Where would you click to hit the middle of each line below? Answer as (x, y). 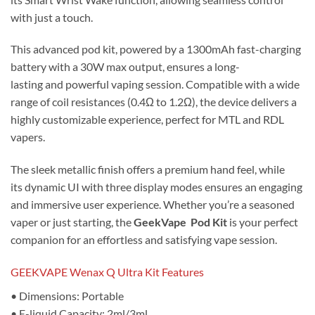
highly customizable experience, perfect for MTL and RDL (147, 120)
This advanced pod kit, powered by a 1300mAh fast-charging (156, 49)
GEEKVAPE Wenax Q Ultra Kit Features (107, 271)
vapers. (28, 137)
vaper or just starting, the (72, 222)
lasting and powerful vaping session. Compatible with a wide (155, 84)
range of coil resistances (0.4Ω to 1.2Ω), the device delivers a (154, 102)
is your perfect (263, 222)
